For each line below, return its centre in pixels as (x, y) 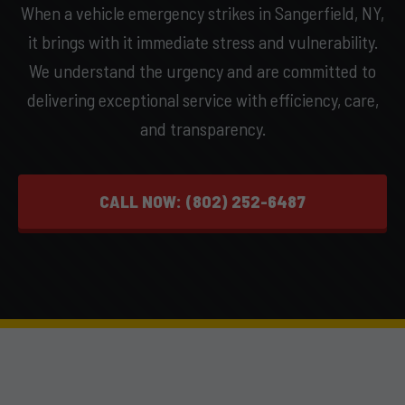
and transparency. (202, 128)
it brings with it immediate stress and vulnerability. (202, 42)
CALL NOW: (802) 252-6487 (202, 201)
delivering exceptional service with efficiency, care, (202, 99)
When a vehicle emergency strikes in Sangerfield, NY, (202, 13)
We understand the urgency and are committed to (202, 71)
